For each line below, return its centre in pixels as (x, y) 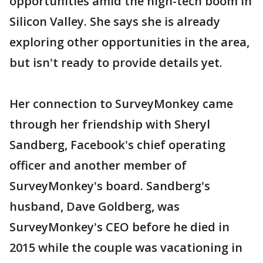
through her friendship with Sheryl (110, 124)
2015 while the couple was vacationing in (126, 247)
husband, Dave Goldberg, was (95, 206)
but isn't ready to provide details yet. (116, 63)
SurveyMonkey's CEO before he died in (119, 227)
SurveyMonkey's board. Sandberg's (110, 186)
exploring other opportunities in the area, (129, 42)
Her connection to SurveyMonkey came (121, 104)
